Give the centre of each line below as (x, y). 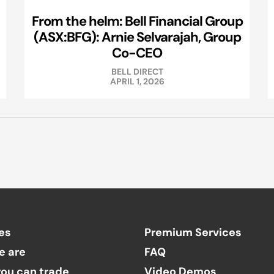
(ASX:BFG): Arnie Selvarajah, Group (137, 37)
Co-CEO (137, 53)
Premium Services (193, 232)
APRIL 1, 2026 (137, 82)
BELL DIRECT (137, 72)
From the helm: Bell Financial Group (137, 21)
